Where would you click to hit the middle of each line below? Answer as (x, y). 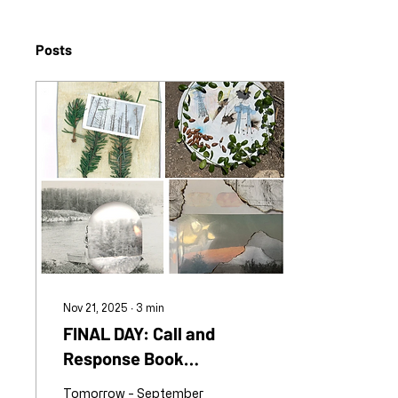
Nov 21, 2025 (96, 307)
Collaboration (116, 383)
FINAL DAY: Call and (139, 333)
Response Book (123, 358)
